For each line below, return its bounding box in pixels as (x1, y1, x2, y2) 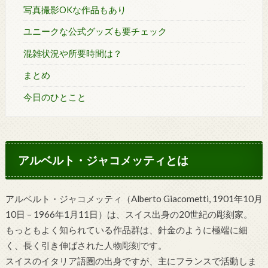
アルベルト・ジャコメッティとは (18, 153, 189, 167)
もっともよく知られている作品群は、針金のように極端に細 (5, 224, 248, 236)
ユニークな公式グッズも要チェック (23, 26, 167, 37)
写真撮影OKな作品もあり (23, 4, 126, 15)
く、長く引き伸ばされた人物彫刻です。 (5, 240, 167, 251)
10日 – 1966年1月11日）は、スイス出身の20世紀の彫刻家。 (5, 209, 252, 220)
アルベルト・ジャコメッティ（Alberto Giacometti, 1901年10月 (5, 193, 263, 205)
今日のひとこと (23, 92, 86, 102)
